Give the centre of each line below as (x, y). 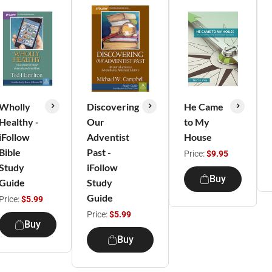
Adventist (108, 137)
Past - (99, 152)
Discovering (113, 107)
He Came (204, 107)
